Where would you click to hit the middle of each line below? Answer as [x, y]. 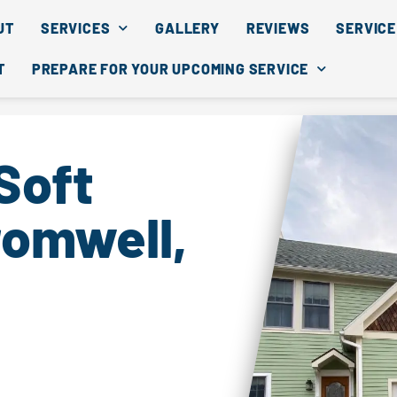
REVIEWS [278, 27]
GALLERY [187, 27]
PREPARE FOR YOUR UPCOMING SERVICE [170, 68]
